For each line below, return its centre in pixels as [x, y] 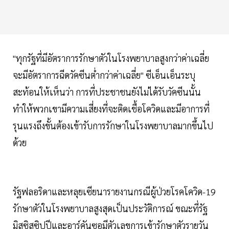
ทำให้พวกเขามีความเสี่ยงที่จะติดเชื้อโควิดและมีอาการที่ [111, 108]
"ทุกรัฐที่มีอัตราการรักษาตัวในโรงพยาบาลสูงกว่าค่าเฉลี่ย [111, 58]
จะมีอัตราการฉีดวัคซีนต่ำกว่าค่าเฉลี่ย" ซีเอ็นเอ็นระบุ [104, 75]
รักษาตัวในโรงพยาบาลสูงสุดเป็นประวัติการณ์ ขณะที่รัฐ [110, 208]
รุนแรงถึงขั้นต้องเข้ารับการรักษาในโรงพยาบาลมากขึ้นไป [113, 125]
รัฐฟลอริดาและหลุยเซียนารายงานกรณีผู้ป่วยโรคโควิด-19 [114, 191]
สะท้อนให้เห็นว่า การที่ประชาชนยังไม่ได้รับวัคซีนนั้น [107, 91]
